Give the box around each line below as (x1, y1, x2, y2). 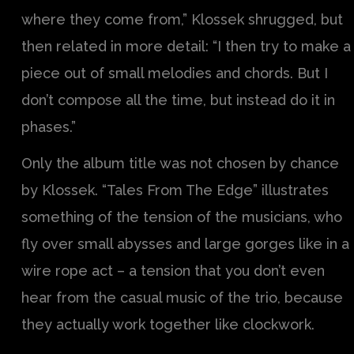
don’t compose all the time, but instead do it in (21, 91, 335, 108)
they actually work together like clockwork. (21, 315, 314, 333)
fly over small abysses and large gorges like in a (21, 235, 349, 252)
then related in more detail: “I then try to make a (21, 37, 351, 55)
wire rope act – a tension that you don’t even (21, 262, 325, 279)
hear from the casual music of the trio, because (21, 288, 343, 306)
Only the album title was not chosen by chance (21, 154, 339, 171)
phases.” (21, 118, 76, 135)
